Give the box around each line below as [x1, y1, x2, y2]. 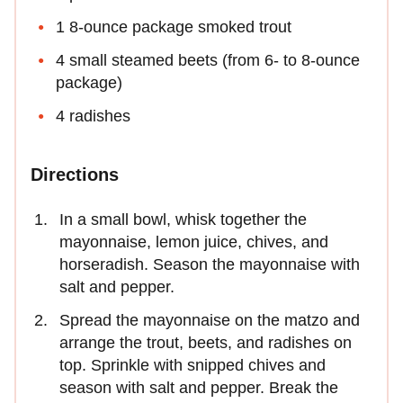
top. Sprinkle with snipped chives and [59, 356, 326, 375]
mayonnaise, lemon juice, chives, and [59, 233, 328, 252]
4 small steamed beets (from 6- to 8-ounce [56, 51, 360, 70]
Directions [31, 165, 119, 185]
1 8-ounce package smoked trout [56, 18, 291, 37]
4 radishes [56, 107, 130, 126]
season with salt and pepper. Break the [59, 379, 338, 398]
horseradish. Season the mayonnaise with [59, 255, 360, 274]
